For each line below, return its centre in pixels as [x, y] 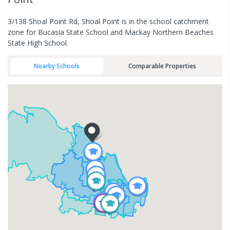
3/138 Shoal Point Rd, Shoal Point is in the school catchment [108, 21]
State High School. [38, 43]
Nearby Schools [57, 66]
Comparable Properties [162, 66]
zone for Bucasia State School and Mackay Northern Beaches [111, 32]
